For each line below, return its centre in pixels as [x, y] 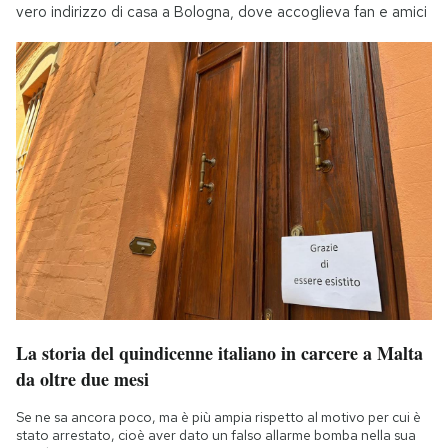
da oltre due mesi [82, 379]
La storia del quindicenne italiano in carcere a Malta [219, 353]
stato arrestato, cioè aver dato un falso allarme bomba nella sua [216, 435]
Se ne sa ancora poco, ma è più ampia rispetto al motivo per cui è [218, 417]
